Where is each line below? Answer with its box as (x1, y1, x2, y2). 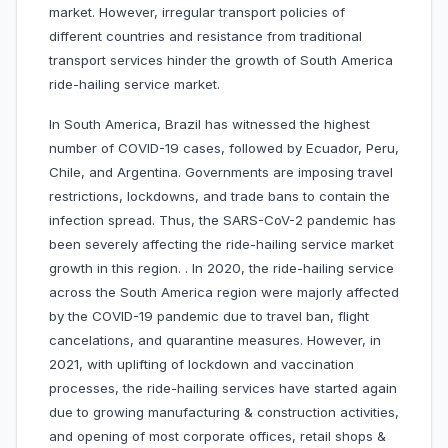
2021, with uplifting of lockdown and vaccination (49, 356, 354, 373)
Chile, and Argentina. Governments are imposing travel (49, 164, 393, 181)
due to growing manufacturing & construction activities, (49, 404, 399, 421)
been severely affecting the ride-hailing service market (49, 236, 394, 253)
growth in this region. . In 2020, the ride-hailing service (49, 260, 394, 277)
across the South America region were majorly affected (49, 284, 399, 301)
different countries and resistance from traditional (49, 28, 362, 45)
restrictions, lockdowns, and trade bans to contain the (49, 188, 390, 205)
